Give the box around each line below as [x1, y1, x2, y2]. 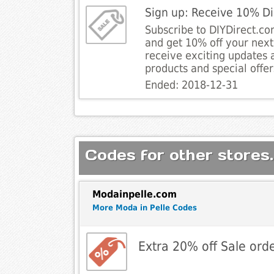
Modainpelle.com [92, 188, 177, 201]
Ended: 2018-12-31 [144, 79, 238, 92]
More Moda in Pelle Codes [92, 203, 197, 213]
